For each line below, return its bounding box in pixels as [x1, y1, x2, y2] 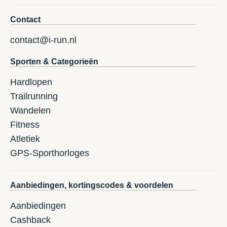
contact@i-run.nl [10, 35, 77, 46]
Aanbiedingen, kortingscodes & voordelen [10, 181, 173, 190]
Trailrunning [10, 91, 58, 102]
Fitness [10, 120, 40, 130]
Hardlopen [10, 77, 52, 88]
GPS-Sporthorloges [10, 148, 89, 159]
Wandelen [10, 105, 51, 116]
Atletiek [10, 134, 40, 144]
